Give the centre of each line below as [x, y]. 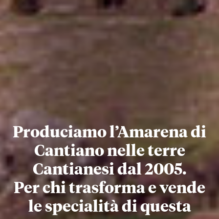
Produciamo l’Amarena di [109, 133]
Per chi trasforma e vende [109, 188]
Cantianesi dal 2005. [109, 170]
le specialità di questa [109, 207]
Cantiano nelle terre [109, 151]
